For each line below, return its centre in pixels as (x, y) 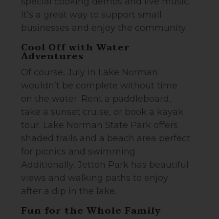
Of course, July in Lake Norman (90, 72)
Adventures (53, 56)
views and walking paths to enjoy (95, 178)
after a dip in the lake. (69, 191)
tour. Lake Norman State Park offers (100, 125)
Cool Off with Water (76, 48)
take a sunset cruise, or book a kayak (102, 112)
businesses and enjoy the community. (104, 28)
